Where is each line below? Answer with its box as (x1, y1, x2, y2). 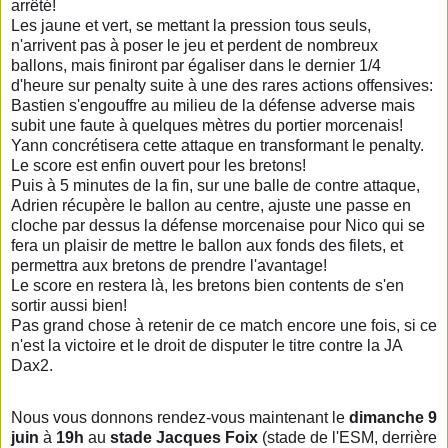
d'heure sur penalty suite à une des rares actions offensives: (11, 76, 433, 94)
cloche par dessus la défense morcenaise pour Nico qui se (11, 216, 425, 234)
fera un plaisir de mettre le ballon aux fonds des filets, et (11, 236, 403, 254)
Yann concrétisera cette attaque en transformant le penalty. (11, 136, 424, 154)
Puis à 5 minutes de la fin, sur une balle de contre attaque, (11, 176, 420, 194)
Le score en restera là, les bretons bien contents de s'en (11, 276, 404, 294)
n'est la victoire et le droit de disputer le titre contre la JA (11, 336, 402, 354)
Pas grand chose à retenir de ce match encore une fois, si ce (11, 316, 437, 334)
